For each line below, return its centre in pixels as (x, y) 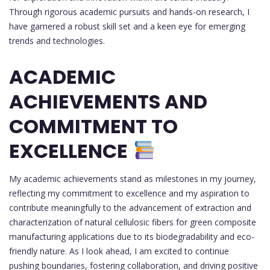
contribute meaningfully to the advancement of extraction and (130, 207)
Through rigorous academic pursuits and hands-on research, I (129, 11)
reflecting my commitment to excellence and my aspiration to (129, 193)
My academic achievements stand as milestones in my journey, (133, 178)
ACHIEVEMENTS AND (108, 101)
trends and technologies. (57, 40)
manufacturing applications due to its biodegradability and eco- (132, 236)
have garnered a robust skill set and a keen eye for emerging (127, 26)
